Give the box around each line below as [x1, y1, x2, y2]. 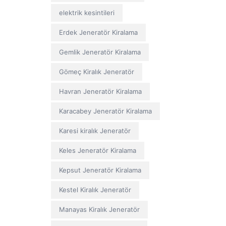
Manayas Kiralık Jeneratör [59, 205, 140, 213]
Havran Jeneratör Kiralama [59, 87, 142, 95]
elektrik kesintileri [59, 9, 115, 17]
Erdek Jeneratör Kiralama [59, 28, 138, 36]
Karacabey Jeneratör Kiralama [59, 107, 152, 115]
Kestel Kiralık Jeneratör [59, 186, 131, 194]
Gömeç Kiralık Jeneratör [59, 68, 134, 76]
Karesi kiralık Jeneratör [59, 127, 131, 135]
